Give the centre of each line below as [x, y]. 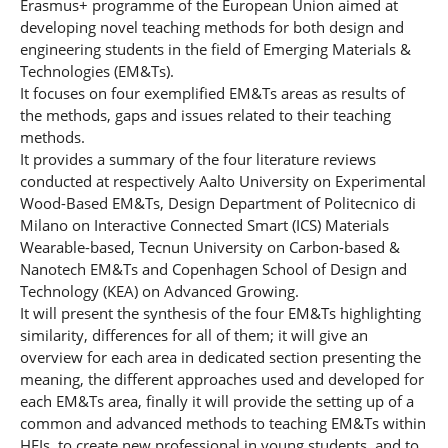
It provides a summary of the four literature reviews [197, 159]
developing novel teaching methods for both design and [211, 27]
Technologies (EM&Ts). [96, 71]
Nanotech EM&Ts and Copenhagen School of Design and [213, 269]
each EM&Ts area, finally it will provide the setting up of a [216, 401]
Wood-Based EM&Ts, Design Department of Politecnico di [217, 203]
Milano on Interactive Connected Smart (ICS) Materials [204, 225]
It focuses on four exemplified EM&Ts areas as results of [212, 93]
